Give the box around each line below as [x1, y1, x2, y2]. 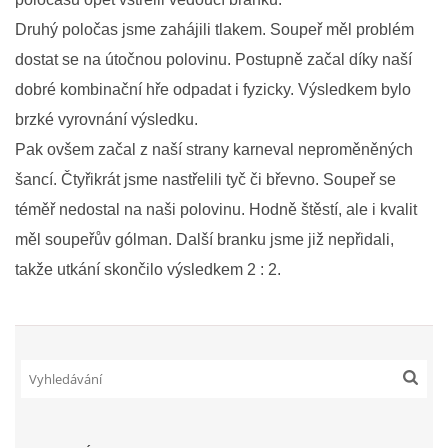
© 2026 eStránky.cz [153, 259, 264, 276]
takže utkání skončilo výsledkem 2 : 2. [15, 261, 281, 278]
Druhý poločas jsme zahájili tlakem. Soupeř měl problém [15, 21, 414, 38]
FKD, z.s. [192, 59, 240, 77]
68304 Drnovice [170, 109, 262, 127]
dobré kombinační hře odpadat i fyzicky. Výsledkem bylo [15, 81, 411, 98]
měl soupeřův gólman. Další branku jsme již [15, 231, 328, 248]
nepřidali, [328, 231, 394, 248]
